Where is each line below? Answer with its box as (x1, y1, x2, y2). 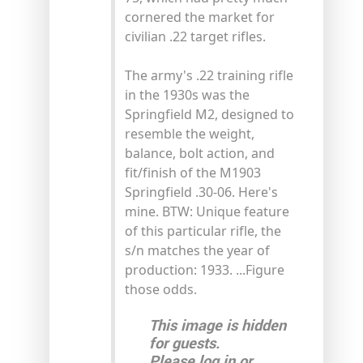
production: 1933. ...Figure (125, 260, 284, 279)
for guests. (149, 334, 220, 352)
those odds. (125, 280, 197, 298)
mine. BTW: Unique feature (125, 202, 289, 220)
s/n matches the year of (125, 241, 270, 259)
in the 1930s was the (125, 85, 250, 104)
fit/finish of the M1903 (125, 163, 261, 181)
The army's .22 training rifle (125, 66, 293, 84)
